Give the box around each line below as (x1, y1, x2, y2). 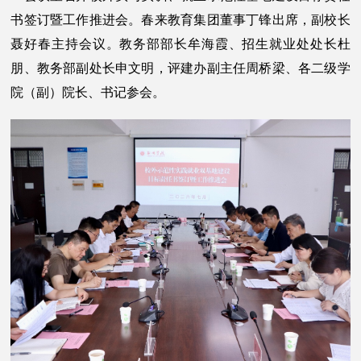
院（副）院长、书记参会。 (10, 85, 166, 99)
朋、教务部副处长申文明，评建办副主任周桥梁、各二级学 (10, 60, 351, 75)
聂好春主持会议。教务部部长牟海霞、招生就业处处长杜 (10, 36, 351, 51)
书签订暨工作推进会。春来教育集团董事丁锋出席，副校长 (10, 12, 351, 27)
